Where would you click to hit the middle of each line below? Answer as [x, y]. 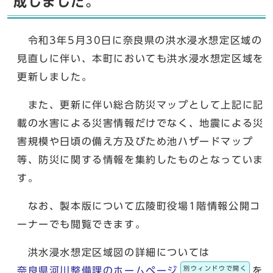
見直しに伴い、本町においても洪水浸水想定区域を [140, 58]
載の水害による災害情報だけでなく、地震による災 [140, 123]
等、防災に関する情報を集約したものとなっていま [140, 160]
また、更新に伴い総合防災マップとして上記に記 [140, 105]
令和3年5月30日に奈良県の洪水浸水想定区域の [140, 40]
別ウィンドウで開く [215, 268]
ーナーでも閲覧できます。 [82, 224]
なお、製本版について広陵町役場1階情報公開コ [139, 206]
